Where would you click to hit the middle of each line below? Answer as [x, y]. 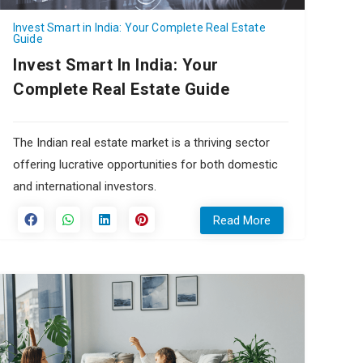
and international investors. [85, 186]
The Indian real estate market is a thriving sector [141, 142]
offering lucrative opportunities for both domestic [145, 164]
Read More [242, 220]
